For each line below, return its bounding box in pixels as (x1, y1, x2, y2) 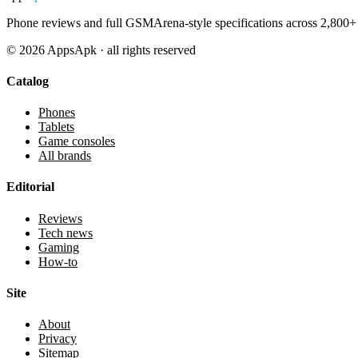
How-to (38, 254, 78, 268)
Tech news (38, 225, 93, 240)
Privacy (38, 332, 77, 346)
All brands (38, 149, 91, 163)
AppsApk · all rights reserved (45, 42, 196, 57)
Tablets (38, 120, 74, 134)
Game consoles (38, 134, 115, 149)
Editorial (6, 180, 54, 194)
